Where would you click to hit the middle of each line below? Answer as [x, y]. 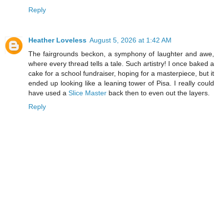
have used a [48, 93]
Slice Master [88, 93]
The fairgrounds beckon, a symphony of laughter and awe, [121, 54]
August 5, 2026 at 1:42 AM [131, 40]
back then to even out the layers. [158, 93]
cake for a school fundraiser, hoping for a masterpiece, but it [121, 73]
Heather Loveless [57, 40]
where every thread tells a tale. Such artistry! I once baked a [121, 63]
